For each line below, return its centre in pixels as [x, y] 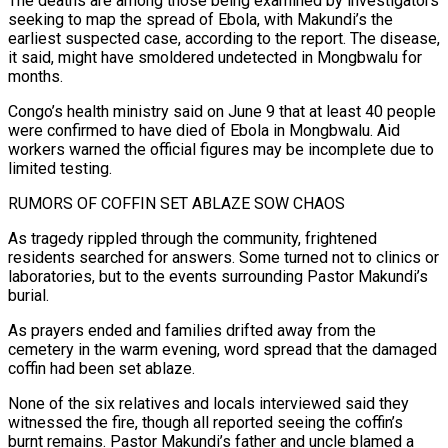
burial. [28, 295]
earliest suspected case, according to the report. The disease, [224, 38]
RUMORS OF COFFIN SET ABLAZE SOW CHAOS [176, 203]
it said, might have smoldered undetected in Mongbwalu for [215, 57]
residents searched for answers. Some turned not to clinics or [223, 257]
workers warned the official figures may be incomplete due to [221, 149]
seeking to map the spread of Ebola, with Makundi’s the [200, 19]
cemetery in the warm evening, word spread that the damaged [222, 349]
